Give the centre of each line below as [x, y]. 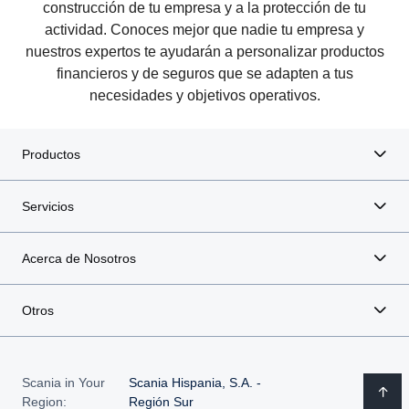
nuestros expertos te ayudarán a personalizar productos [204, 51]
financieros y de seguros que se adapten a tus [204, 73]
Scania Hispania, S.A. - [194, 382]
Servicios [48, 206]
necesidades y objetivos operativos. [204, 95]
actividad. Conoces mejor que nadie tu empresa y [204, 29]
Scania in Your [63, 382]
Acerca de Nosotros [79, 258]
